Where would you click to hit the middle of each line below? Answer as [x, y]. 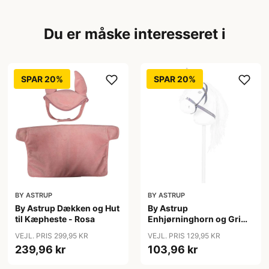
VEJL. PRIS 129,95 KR [184, 236]
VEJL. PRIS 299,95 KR [52, 236]
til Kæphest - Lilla [183, 230]
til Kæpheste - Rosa [55, 219]
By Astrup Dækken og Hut [68, 208]
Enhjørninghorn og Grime [200, 219]
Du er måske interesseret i [134, 34]
